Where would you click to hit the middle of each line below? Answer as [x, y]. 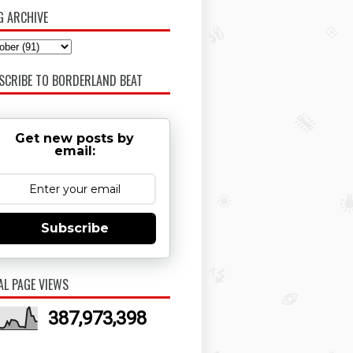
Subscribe [74, 229]
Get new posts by [74, 139]
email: [74, 151]
